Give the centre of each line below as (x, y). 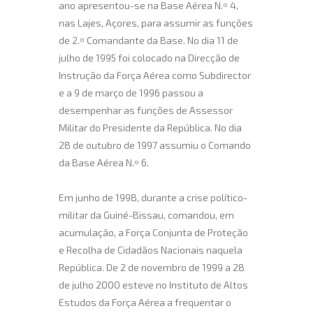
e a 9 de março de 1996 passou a (131, 93)
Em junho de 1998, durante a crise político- (153, 197)
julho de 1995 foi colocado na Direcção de (149, 58)
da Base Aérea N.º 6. (104, 162)
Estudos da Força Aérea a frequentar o (145, 302)
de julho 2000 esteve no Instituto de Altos (153, 285)
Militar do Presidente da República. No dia (150, 128)
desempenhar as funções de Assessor (146, 110)
